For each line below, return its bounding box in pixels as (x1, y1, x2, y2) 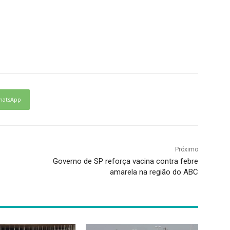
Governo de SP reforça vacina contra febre (52, 156, 198, 166)
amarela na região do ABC (109, 167, 198, 177)
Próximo (175, 145, 198, 153)
